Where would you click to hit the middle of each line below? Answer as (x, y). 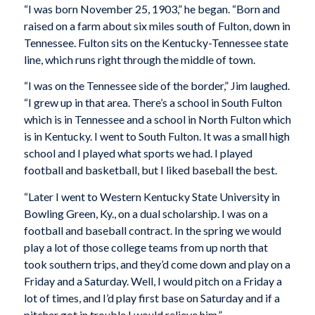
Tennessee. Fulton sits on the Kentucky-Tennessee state (156, 42)
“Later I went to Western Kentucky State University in (152, 197)
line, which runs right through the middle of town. (139, 59)
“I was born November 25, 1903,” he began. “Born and (152, 8)
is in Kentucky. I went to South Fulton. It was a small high (156, 136)
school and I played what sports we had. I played (138, 153)
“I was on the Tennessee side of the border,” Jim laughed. (156, 86)
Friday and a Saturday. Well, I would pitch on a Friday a (153, 281)
